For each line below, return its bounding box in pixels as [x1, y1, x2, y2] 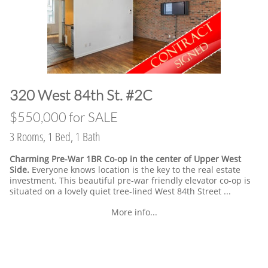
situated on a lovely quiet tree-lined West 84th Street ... [10, 185, 231, 197]
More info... [111, 206, 157, 218]
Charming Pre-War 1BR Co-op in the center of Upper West [10, 153, 241, 165]
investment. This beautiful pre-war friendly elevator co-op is [10, 175, 251, 186]
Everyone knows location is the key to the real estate [32, 164, 240, 175]
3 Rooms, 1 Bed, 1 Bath [10, 129, 100, 145]
